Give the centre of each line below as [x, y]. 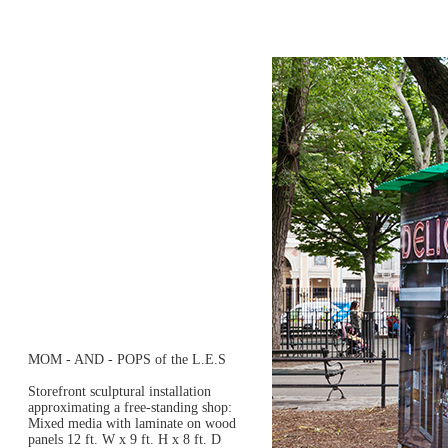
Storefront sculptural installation [119, 391]
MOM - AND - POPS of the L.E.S [127, 359]
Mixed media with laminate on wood [132, 423]
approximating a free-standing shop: [130, 407]
